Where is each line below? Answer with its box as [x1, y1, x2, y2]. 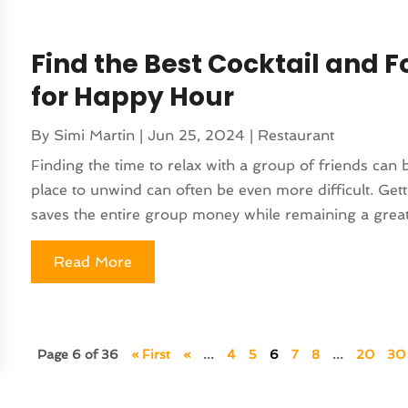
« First [131, 346, 171, 362]
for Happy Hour [31, 78, 235, 115]
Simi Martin [54, 126, 136, 144]
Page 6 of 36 [37, 346, 119, 362]
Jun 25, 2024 [148, 126, 246, 144]
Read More [54, 252, 133, 270]
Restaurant [258, 126, 335, 144]
